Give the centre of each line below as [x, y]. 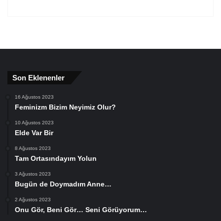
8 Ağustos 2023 [33, 148]
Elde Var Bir [34, 132]
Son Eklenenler [38, 77]
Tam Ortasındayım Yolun [56, 158]
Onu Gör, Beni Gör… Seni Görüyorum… [81, 209]
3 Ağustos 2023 [33, 174]
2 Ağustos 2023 [33, 199]
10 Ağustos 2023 [34, 122]
